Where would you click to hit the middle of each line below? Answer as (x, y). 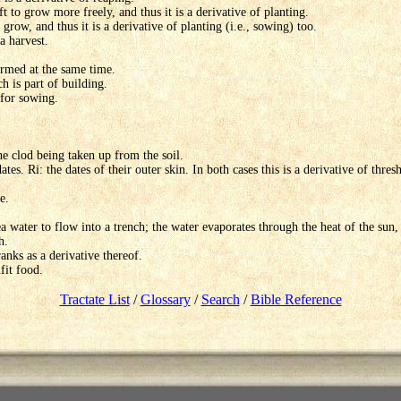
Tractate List (94, 300)
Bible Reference (296, 300)
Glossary (165, 300)
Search (220, 300)
